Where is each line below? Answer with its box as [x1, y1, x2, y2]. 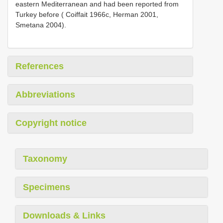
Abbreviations [15, 89, 75, 100]
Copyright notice [15, 117, 87, 128]
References [15, 61, 64, 71]
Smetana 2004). [15, 20, 66, 29]
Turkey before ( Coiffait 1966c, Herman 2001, [15, 10, 158, 18]
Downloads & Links [23, 210, 106, 221]
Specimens [23, 182, 70, 192]
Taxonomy [23, 153, 67, 164]
